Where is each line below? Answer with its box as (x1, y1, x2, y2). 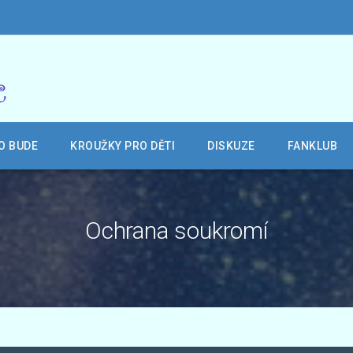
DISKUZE (207, 139, 255, 152)
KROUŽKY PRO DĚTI (70, 139, 175, 152)
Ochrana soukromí (84, 217, 269, 244)
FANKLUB (287, 139, 337, 152)
